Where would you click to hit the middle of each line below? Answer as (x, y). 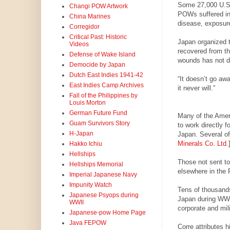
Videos (79, 44)
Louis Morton (87, 103)
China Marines (90, 17)
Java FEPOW (88, 223)
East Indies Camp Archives (106, 85)
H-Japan (81, 134)
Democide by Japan (97, 65)
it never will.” (196, 88)
